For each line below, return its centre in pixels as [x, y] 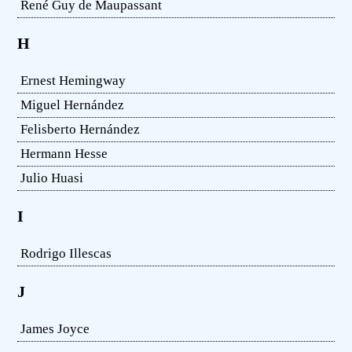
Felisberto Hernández [81, 129]
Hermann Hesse [64, 153]
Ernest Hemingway [73, 80]
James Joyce [55, 328]
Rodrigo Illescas [66, 253]
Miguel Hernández [73, 104]
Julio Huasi [52, 178]
